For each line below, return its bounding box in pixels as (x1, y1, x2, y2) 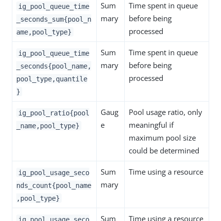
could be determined (129, 146, 199, 156)
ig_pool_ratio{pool (18, 109, 89, 117)
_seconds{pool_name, (16, 62, 91, 70)
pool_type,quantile (16, 74, 87, 83)
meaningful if (129, 120, 174, 130)
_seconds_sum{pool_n (16, 15, 91, 23)
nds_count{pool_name (16, 181, 91, 189)
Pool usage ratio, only (129, 107, 202, 117)
